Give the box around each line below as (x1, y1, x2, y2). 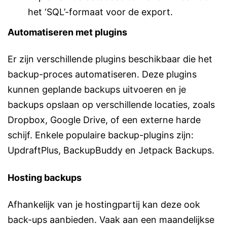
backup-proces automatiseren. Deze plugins (8, 69, 197, 80)
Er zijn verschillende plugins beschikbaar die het (8, 54, 212, 65)
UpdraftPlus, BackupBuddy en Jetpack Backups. (8, 145, 214, 156)
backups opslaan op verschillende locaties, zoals (8, 99, 215, 110)
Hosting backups (8, 172, 82, 183)
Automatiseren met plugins (8, 26, 127, 37)
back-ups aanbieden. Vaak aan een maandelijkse (8, 214, 214, 225)
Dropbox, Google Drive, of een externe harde (8, 115, 201, 126)
